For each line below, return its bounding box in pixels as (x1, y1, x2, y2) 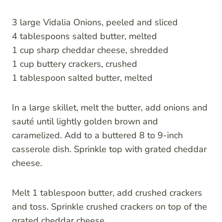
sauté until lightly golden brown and (12, 115, 158, 127)
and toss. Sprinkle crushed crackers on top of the (12, 201, 207, 213)
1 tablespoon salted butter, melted (12, 72, 153, 84)
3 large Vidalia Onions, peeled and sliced (12, 16, 178, 28)
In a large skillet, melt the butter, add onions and (12, 102, 208, 113)
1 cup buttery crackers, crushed (12, 58, 137, 70)
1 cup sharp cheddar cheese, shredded (12, 44, 168, 56)
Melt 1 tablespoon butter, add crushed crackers (12, 187, 202, 199)
